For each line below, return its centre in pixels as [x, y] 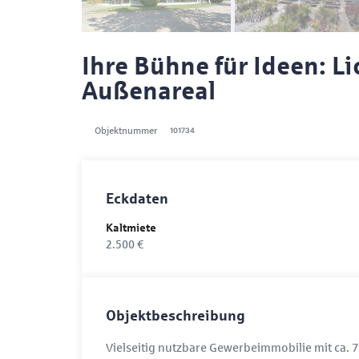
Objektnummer [126, 130]
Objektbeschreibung [175, 315]
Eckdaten [137, 198]
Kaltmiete [131, 228]
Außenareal [149, 91]
